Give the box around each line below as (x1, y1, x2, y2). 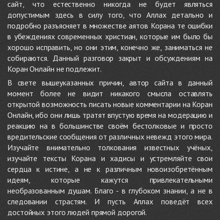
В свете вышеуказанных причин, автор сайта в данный (7, 78, 213, 88)
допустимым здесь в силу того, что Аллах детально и (7, 10, 213, 20)
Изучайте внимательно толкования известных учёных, (7, 142, 213, 153)
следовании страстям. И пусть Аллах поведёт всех (7, 196, 213, 207)
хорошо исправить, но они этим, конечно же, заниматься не (7, 42, 213, 53)
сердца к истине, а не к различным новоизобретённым (7, 164, 213, 174)
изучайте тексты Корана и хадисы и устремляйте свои (7, 153, 213, 164)
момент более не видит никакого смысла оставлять (7, 88, 213, 99)
